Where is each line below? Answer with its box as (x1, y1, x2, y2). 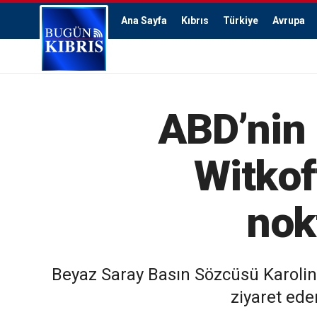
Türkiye (223, 15, 258, 26)
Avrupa (272, 15, 305, 26)
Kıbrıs (181, 15, 209, 26)
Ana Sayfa (121, 15, 167, 26)
